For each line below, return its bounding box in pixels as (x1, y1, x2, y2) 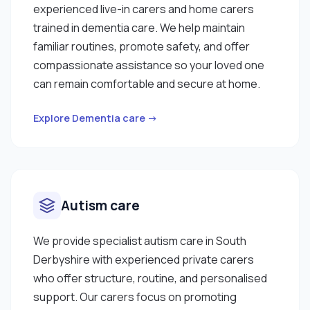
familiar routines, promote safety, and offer (33, 38, 250, 54)
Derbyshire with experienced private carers (33, 251, 254, 267)
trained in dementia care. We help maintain (33, 19, 245, 35)
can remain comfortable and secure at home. (33, 75, 260, 91)
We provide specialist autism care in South (33, 232, 246, 248)
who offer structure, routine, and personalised (33, 270, 267, 286)
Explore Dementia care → (33, 111, 158, 125)
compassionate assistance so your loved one (33, 57, 264, 73)
